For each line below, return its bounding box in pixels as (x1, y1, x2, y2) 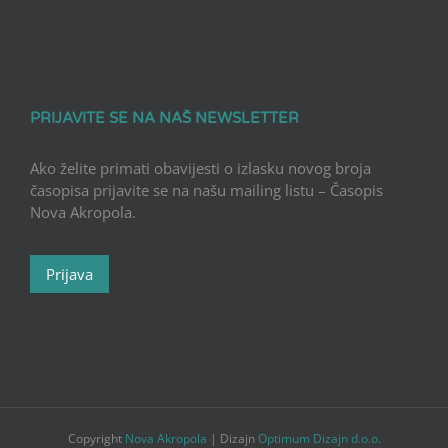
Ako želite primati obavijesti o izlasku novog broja (30, 158, 371, 179)
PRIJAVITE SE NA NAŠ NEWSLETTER (30, 109, 299, 128)
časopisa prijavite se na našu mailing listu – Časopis (30, 180, 383, 201)
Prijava (46, 264, 93, 285)
